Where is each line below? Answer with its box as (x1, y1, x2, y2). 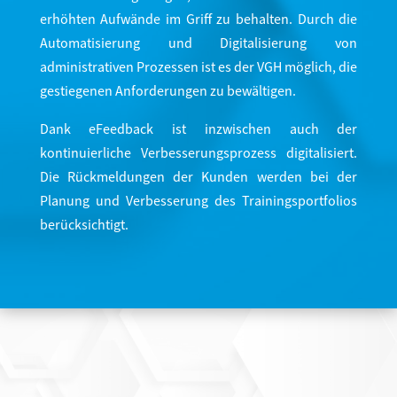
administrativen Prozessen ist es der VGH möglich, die (39, 58, 358, 78)
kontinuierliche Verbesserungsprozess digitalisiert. (39, 144, 358, 164)
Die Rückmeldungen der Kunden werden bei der (39, 167, 358, 188)
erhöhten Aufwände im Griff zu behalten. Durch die (39, 10, 358, 30)
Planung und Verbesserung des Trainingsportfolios (39, 191, 358, 212)
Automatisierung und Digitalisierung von (39, 34, 358, 54)
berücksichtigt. (39, 215, 128, 236)
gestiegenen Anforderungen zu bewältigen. (39, 82, 296, 102)
